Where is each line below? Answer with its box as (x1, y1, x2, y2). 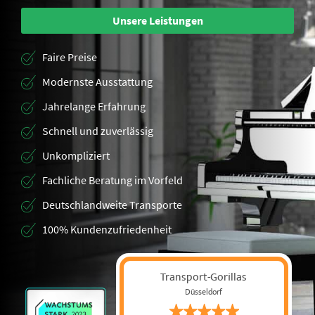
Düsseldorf (185, 285, 222, 299)
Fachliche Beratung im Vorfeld (42, 173, 183, 187)
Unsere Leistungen (112, 13, 203, 27)
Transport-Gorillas (160, 268, 247, 286)
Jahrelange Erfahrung (42, 99, 146, 113)
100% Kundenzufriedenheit (42, 222, 172, 236)
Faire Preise (42, 50, 97, 64)
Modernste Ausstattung (42, 75, 153, 89)
